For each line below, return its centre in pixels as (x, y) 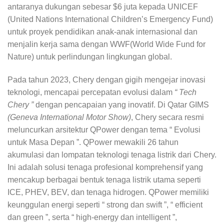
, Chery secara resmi (167, 117)
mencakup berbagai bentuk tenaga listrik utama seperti (104, 179)
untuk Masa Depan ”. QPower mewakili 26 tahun (93, 142)
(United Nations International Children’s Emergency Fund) (110, 19)
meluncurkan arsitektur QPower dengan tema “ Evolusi (104, 129)
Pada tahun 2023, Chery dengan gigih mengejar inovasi (106, 79)
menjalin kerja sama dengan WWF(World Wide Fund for (106, 44)
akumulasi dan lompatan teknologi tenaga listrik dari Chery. (112, 154)
